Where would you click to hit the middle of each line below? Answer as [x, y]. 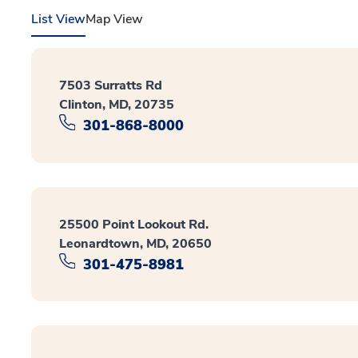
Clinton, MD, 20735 [117, 105]
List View [58, 19]
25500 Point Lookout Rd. [134, 224]
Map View [114, 19]
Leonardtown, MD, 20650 [135, 243]
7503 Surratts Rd [111, 86]
